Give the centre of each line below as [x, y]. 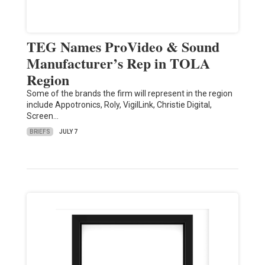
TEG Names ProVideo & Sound [123, 47]
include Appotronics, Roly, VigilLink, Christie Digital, [119, 105]
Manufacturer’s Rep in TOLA [118, 63]
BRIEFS [40, 131]
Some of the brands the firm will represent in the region [129, 94]
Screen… [42, 116]
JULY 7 [68, 132]
